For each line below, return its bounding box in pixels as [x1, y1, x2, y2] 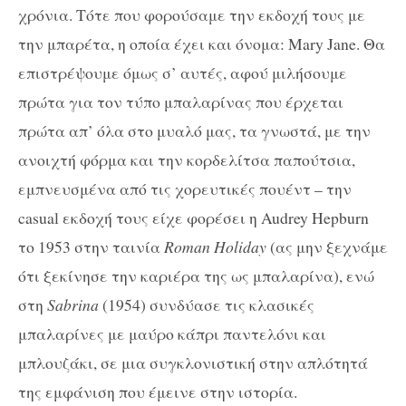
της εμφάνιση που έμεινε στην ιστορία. [18, 380, 303, 402]
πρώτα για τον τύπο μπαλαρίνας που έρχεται [18, 90, 343, 112]
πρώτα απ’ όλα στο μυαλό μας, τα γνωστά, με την [18, 119, 371, 141]
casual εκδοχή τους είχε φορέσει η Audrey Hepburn [18, 206, 369, 228]
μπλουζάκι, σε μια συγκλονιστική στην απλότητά [18, 351, 368, 373]
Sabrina [47, 293, 99, 315]
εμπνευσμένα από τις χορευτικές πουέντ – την [18, 177, 352, 199]
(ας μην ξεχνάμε [266, 235, 388, 257]
